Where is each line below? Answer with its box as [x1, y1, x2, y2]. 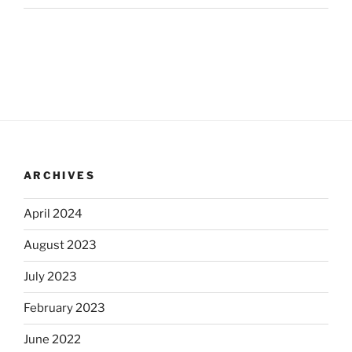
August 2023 [24, 238, 97, 252]
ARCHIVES [24, 169, 95, 181]
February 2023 [24, 301, 105, 315]
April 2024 [24, 207, 82, 221]
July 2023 [24, 269, 77, 284]
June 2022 [24, 332, 81, 346]
